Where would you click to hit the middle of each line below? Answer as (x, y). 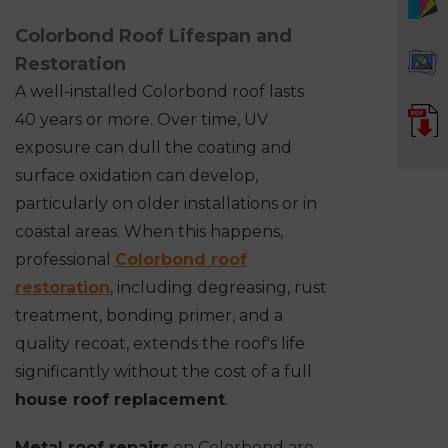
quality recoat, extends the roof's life (160, 344)
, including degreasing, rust (218, 288)
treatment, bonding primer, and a (149, 316)
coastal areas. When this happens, (149, 232)
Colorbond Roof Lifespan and (153, 36)
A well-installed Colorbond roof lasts (159, 92)
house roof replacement (120, 400)
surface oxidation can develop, (136, 176)
